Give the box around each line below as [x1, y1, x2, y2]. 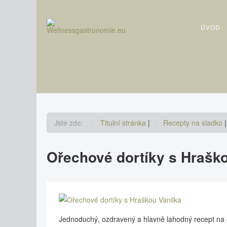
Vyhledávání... [47, 1, 95, 11]
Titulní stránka [100, 118, 148, 128]
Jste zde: [54, 118, 87, 128]
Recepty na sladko [163, 118, 224, 128]
